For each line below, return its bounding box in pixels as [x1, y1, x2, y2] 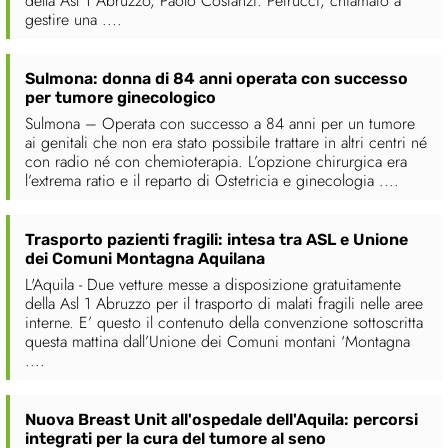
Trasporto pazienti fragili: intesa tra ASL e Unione [25, 230, 408, 250]
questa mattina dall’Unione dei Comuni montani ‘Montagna [25, 330, 410, 354]
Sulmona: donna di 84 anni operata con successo [25, 69, 408, 89]
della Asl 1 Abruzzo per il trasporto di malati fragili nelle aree [25, 292, 423, 316]
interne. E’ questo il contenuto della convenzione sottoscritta [25, 311, 423, 335]
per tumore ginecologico [25, 88, 216, 108]
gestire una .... [25, 8, 122, 32]
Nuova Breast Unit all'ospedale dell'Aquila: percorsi [25, 410, 418, 430]
